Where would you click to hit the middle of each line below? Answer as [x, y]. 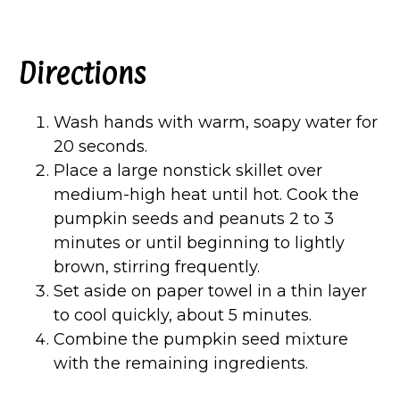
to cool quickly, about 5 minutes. [183, 316]
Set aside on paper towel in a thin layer [210, 292]
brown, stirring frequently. [157, 267]
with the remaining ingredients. [181, 364]
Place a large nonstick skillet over [188, 171]
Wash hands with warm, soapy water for [216, 123]
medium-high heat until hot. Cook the [206, 195]
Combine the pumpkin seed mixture [201, 340]
